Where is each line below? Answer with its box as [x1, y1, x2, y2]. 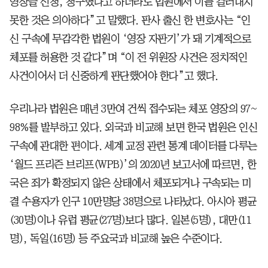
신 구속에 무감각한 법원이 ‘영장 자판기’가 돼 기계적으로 [10, 33, 251, 44]
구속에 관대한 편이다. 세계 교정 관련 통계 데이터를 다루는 [10, 140, 257, 151]
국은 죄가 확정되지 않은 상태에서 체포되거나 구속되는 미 [10, 177, 251, 188]
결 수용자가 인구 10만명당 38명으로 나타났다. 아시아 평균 [10, 196, 256, 207]
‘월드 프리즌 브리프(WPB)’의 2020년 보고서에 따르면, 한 [10, 159, 256, 170]
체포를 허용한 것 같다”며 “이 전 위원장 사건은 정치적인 [10, 51, 247, 63]
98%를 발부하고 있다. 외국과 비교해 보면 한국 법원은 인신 [10, 121, 257, 133]
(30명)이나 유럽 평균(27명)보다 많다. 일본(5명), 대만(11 [10, 214, 251, 226]
